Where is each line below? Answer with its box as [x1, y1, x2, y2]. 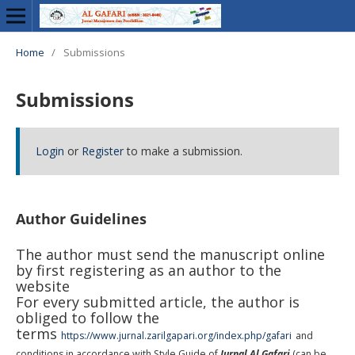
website [15, 276, 74, 296]
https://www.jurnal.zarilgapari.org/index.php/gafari [60, 328, 292, 342]
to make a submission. [123, 143, 242, 158]
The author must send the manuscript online [15, 244, 325, 264]
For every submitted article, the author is [15, 292, 300, 311]
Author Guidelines [15, 208, 147, 228]
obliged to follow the [15, 307, 159, 327]
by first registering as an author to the [15, 260, 281, 280]
